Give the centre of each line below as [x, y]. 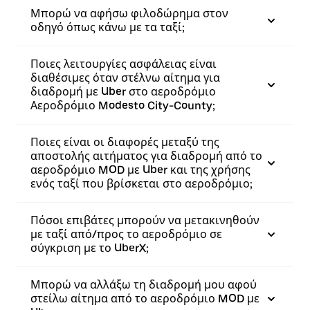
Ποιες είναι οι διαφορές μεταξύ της [125, 142]
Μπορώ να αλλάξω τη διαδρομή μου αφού [144, 285]
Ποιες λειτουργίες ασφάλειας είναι [124, 64]
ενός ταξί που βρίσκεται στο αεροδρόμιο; [142, 184]
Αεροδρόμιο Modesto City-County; [123, 106]
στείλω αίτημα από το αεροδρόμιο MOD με [145, 299]
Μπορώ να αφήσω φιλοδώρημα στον [129, 13]
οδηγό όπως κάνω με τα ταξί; [108, 27]
